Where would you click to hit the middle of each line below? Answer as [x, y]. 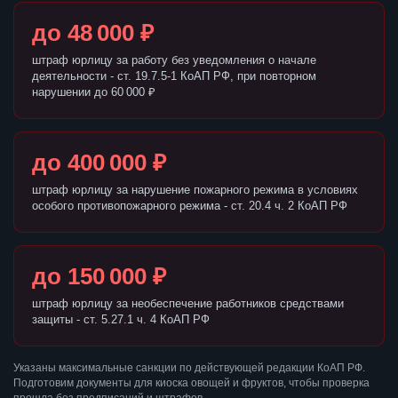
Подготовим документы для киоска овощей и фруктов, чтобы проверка [191, 383]
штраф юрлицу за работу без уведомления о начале [174, 60]
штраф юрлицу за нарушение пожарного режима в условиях [195, 190]
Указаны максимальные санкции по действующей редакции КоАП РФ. [189, 368]
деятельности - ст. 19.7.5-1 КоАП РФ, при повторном [174, 76]
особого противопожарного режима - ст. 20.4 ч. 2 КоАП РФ [190, 206]
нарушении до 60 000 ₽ [94, 92]
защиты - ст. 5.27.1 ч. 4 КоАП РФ [121, 320]
